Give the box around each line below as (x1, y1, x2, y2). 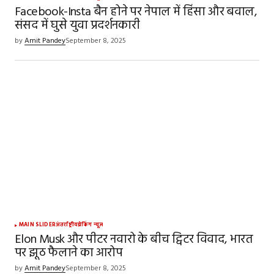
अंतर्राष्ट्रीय (55, 220, 78, 229)
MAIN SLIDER (19, 220, 56, 229)
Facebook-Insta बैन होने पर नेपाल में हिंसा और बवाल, (15, 2, 257, 22)
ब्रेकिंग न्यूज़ (77, 220, 103, 229)
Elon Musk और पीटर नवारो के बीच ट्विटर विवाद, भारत (15, 229, 253, 250)
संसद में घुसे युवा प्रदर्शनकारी (15, 15, 140, 35)
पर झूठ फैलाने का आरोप (15, 243, 122, 263)
